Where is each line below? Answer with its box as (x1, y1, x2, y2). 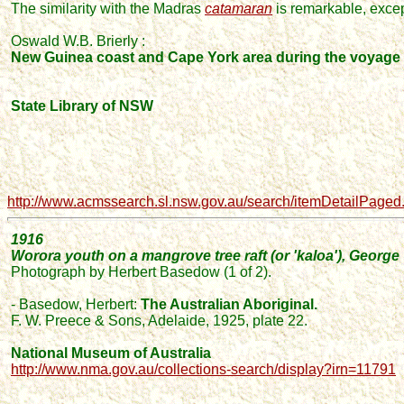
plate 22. (252, 313, 311, 328)
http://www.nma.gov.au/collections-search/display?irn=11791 (11, 362, 396, 377)
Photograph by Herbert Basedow (11, 264, 220, 280)
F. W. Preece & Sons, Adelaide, (11, 313, 213, 328)
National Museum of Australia (11, 345, 211, 361)
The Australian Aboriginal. (137, 297, 317, 312)
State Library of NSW (11, 98, 153, 114)
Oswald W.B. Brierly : (11, 33, 145, 49)
